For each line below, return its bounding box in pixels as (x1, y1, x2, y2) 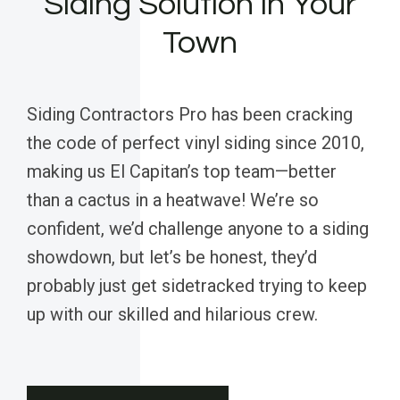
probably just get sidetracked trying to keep (27, 274, 367, 296)
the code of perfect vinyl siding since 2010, (27, 131, 364, 154)
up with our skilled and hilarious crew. (27, 303, 318, 325)
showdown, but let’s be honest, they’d (27, 246, 317, 268)
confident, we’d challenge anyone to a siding (27, 217, 369, 239)
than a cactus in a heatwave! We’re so (27, 188, 319, 211)
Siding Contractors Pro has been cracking (27, 103, 353, 125)
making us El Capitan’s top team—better (27, 160, 337, 182)
